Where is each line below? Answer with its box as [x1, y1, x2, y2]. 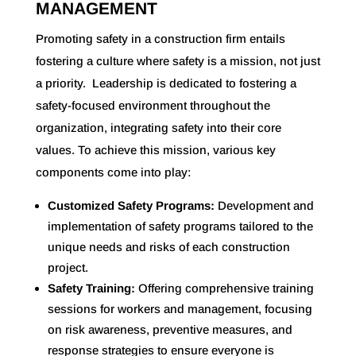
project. [47, 260, 88, 274]
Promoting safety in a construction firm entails [35, 31, 285, 45]
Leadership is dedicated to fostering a [91, 75, 296, 90]
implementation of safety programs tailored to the [47, 219, 313, 233]
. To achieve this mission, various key [71, 142, 276, 157]
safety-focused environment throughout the [35, 98, 270, 112]
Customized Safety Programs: [47, 198, 218, 212]
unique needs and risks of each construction [47, 239, 290, 253]
